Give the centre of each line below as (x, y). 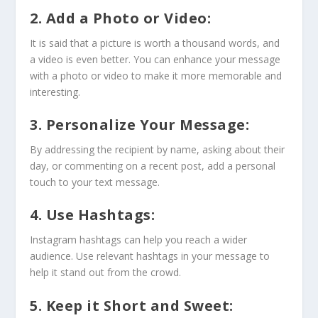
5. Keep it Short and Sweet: (134, 305)
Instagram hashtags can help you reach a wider (139, 240)
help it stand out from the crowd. (106, 273)
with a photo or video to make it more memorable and (156, 75)
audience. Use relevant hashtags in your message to (150, 256)
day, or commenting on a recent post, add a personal (153, 166)
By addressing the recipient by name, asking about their (158, 150)
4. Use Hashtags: (94, 215)
